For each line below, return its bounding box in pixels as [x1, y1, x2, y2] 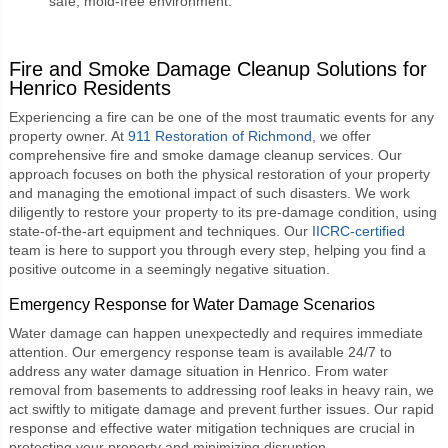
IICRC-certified [311, 222, 405, 239]
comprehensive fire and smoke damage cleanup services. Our [8, 146, 402, 163]
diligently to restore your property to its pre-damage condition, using [8, 203, 437, 220]
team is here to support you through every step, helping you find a [8, 241, 426, 258]
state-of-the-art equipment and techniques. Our [8, 222, 312, 239]
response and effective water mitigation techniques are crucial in [8, 419, 415, 436]
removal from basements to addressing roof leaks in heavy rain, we [8, 381, 434, 398]
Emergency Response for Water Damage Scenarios [8, 295, 375, 313]
